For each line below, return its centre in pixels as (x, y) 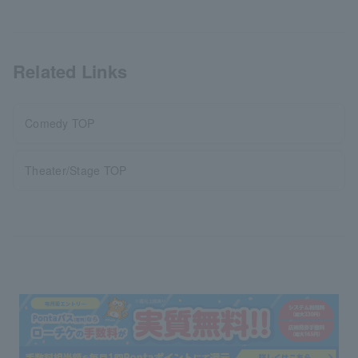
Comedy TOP (60, 123)
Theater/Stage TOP (76, 170)
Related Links (70, 71)
